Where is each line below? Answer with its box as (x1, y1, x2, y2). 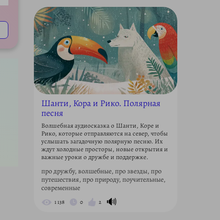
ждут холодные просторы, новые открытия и (41, 145, 168, 154)
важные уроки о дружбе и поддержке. (41, 153, 148, 162)
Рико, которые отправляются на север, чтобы (41, 129, 168, 138)
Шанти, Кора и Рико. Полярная (41, 97, 161, 110)
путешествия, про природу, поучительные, (41, 175, 165, 185)
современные (41, 183, 80, 193)
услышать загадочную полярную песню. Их (41, 137, 163, 146)
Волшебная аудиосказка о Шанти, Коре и (41, 121, 159, 130)
